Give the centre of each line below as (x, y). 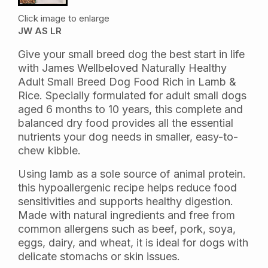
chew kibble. (49, 150)
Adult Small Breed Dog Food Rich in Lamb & (127, 81)
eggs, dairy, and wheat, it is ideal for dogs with (133, 243)
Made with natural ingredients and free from (127, 215)
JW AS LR (40, 31)
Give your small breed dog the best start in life (131, 54)
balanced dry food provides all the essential (126, 123)
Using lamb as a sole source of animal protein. (132, 174)
